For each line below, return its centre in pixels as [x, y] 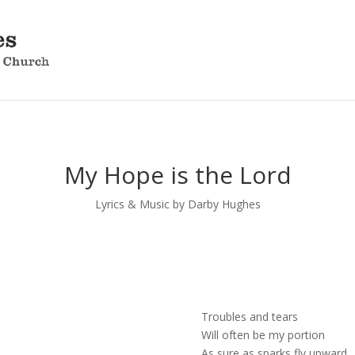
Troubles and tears [249, 316]
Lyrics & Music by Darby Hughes [177, 204]
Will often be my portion [263, 334]
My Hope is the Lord [177, 174]
